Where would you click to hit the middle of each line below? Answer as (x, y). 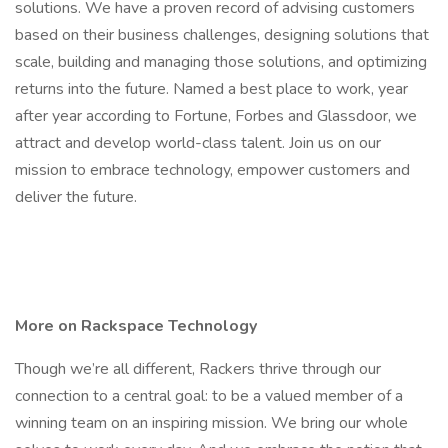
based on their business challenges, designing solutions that (222, 35)
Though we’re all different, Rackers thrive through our (198, 369)
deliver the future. (76, 197)
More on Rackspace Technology (136, 326)
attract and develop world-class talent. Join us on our (198, 143)
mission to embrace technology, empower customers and (212, 170)
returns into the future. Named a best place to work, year (211, 89)
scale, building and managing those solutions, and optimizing (221, 62)
